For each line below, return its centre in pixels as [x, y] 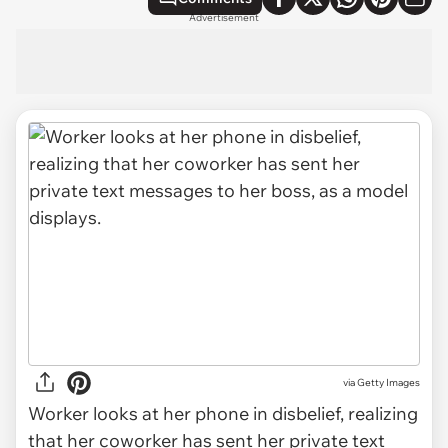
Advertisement [224, 17]
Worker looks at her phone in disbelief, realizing [223, 413]
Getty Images [388, 383]
